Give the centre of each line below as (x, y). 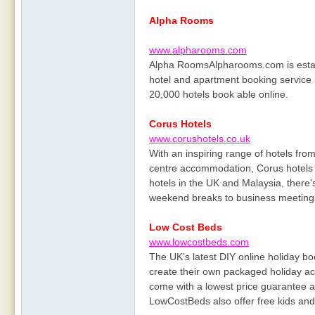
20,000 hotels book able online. (219, 94)
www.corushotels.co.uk (200, 139)
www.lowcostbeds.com (199, 242)
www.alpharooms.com (198, 50)
